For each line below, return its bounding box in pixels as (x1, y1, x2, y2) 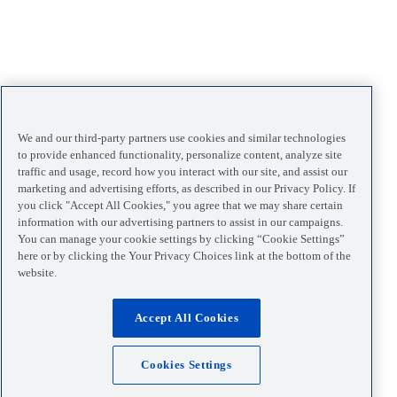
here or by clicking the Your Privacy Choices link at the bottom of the (18, 248, 351, 262)
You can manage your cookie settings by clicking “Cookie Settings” (18, 231, 345, 245)
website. (18, 265, 57, 279)
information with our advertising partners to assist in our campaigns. (18, 214, 343, 229)
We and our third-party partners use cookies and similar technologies (18, 130, 346, 144)
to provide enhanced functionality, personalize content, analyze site (18, 147, 342, 161)
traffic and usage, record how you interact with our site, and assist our (18, 164, 347, 178)
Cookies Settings (141, 358, 232, 372)
